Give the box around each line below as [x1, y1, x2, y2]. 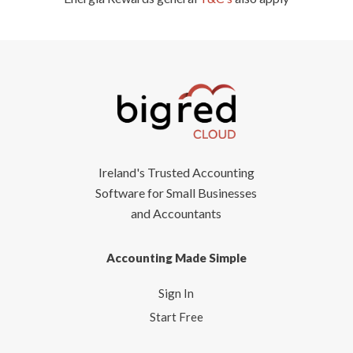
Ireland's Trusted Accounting [98, 165, 255, 180]
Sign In [158, 286, 195, 301]
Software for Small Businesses [95, 185, 258, 201]
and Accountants [131, 206, 222, 221]
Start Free [149, 310, 203, 325]
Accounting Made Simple [106, 251, 247, 266]
